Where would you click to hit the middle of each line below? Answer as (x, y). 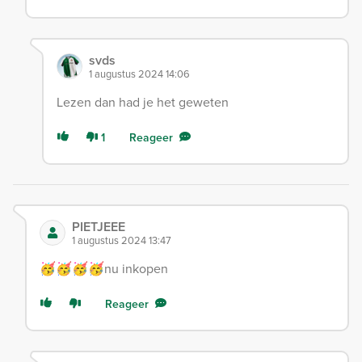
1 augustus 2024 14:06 (139, 74)
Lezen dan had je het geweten (142, 103)
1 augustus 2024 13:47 (122, 241)
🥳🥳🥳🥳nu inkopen (104, 269)
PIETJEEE (99, 227)
